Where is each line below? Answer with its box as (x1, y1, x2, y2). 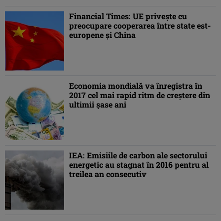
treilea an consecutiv (69, 169, 147, 180)
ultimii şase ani (69, 99, 126, 110)
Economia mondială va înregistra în (69, 80, 202, 91)
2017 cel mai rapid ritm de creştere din (69, 90, 210, 101)
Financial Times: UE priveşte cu (69, 11, 187, 22)
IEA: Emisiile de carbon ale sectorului (69, 150, 207, 161)
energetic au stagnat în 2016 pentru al (69, 159, 209, 170)
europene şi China (69, 30, 136, 40)
